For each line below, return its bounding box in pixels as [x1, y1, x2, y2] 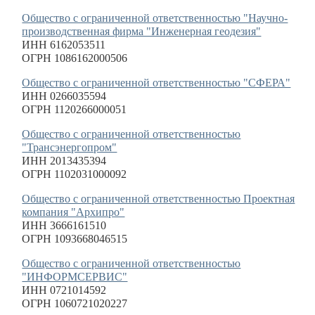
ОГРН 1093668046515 [22, 233, 128, 245]
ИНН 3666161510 [22, 219, 107, 231]
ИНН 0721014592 [22, 284, 107, 296]
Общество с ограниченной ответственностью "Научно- [22, 12, 288, 24]
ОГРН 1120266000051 [22, 103, 127, 115]
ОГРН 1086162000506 [22, 52, 128, 64]
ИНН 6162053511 [22, 39, 106, 51]
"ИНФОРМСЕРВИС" [22, 271, 128, 283]
